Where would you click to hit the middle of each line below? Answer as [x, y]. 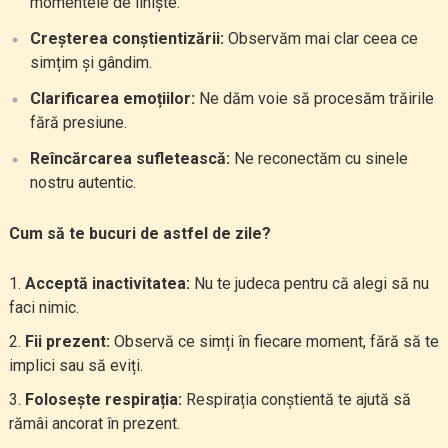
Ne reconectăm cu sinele [318, 158]
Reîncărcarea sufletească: [129, 158]
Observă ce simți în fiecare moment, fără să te [274, 341]
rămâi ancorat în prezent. [94, 423]
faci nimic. [43, 307]
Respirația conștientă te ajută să [296, 399]
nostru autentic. [82, 182]
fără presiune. [78, 122]
